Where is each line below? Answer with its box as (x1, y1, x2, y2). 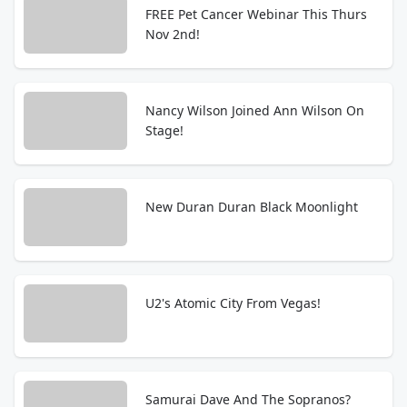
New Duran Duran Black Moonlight (145, 198, 358, 215)
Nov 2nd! (145, 25, 200, 43)
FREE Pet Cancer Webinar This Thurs (145, 5, 367, 23)
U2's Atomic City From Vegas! (145, 294, 321, 312)
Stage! (145, 122, 184, 139)
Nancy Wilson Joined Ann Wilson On (145, 102, 364, 119)
